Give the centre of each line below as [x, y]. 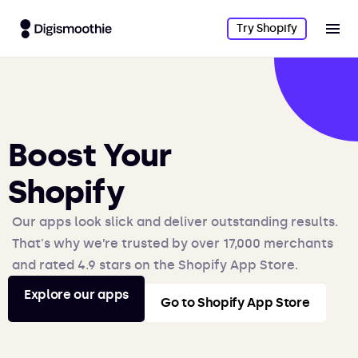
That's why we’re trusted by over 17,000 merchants [173, 243]
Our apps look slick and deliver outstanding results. [175, 222]
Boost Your [90, 155]
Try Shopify [267, 28]
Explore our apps [76, 294]
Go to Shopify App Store [235, 302]
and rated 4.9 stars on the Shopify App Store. [155, 265]
